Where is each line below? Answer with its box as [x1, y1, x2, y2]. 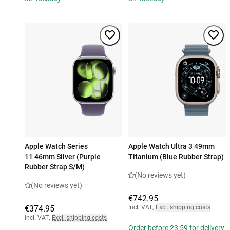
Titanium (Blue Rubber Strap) [128, 152, 224, 161]
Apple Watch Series [25, 142, 88, 151]
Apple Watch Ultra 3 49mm [128, 142, 215, 151]
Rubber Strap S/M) [25, 163, 85, 171]
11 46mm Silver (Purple [25, 152, 101, 161]
